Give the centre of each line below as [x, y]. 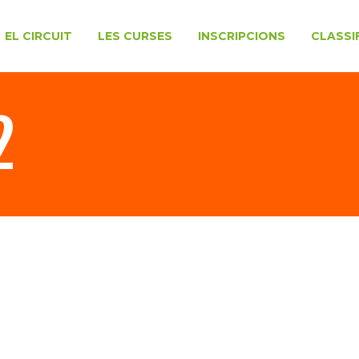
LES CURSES [135, 36]
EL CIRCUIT [38, 36]
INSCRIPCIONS [242, 36]
